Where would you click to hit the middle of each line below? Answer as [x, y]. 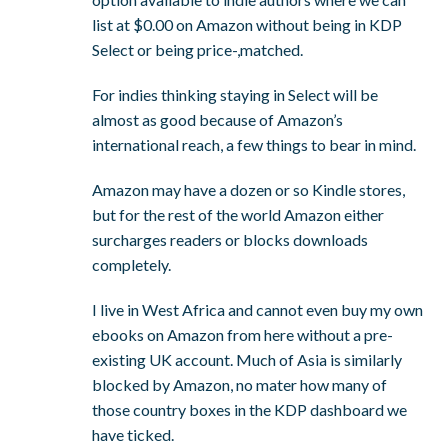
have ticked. [133, 434]
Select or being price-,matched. [198, 49]
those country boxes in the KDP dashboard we [250, 409]
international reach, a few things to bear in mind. [254, 144]
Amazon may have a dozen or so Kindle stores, [249, 189]
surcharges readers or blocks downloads [230, 239]
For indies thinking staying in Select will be [235, 94]
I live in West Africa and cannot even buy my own [258, 309]
